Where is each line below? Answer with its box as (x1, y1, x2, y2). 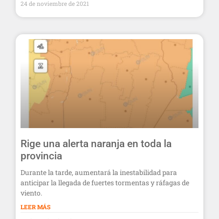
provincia (21, 150, 62, 162)
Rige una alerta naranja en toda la (21, 137, 172, 150)
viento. (21, 188, 42, 197)
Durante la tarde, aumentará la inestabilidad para (21, 167, 177, 177)
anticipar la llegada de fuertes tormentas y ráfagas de (21, 177, 189, 187)
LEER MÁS (21, 202, 50, 211)
